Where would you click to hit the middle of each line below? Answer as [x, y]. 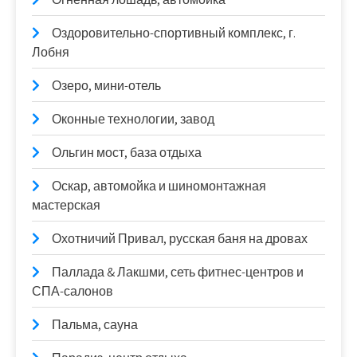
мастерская [66, 205]
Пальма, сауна [95, 325]
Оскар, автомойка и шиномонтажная [159, 186]
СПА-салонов [73, 291]
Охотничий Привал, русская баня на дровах [180, 239]
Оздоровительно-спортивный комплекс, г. [174, 33]
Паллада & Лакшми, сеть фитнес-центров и [178, 272]
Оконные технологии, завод [133, 119]
